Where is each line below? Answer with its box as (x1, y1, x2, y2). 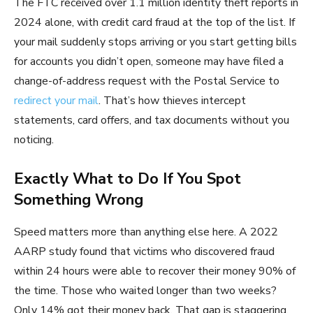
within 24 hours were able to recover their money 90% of (14, 263, 296, 279)
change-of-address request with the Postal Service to (14, 73, 279, 89)
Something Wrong (14, 189, 143, 210)
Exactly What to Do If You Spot (14, 168, 241, 189)
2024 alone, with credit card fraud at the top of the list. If (14, 14, 295, 30)
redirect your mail (14, 92, 99, 108)
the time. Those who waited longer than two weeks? (14, 282, 277, 298)
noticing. (14, 131, 54, 147)
